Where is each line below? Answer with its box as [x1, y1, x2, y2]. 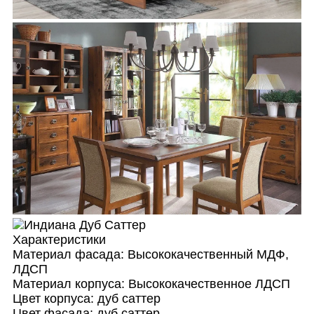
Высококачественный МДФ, [127, 247, 289, 262]
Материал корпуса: [12, 277, 125, 292]
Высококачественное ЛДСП [128, 277, 290, 292]
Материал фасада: [12, 247, 124, 262]
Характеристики [12, 233, 106, 247]
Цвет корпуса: [12, 292, 94, 306]
